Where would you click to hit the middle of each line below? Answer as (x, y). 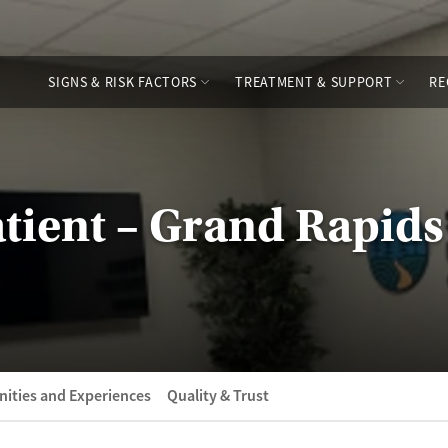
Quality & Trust (218, 395)
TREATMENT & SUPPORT (314, 82)
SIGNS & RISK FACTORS (123, 82)
